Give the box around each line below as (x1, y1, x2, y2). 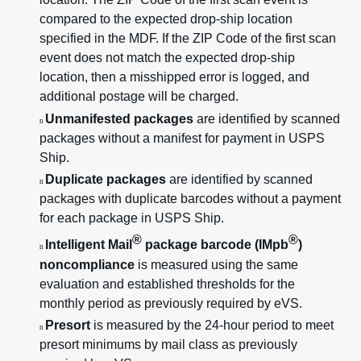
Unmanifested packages (45, 111, 197, 126)
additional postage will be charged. (39, 89, 239, 104)
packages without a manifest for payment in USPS (39, 131, 325, 145)
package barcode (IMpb (142, 238, 288, 252)
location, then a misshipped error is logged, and (39, 70, 309, 85)
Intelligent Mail (45, 238, 132, 252)
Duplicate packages (45, 172, 166, 187)
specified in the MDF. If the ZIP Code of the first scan (39, 31, 336, 46)
